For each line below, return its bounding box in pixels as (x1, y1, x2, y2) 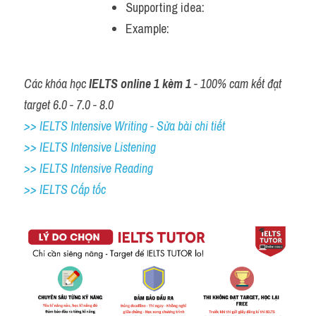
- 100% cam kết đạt (191, 75, 281, 92)
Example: (126, 20, 172, 37)
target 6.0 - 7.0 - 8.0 (24, 96, 114, 114)
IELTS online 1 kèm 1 (89, 75, 191, 92)
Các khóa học (24, 75, 89, 92)
